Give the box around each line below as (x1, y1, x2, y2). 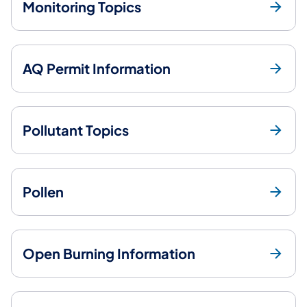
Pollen (23, 182, 64, 200)
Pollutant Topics (23, 121, 129, 138)
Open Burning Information (23, 244, 195, 262)
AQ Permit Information (23, 59, 171, 77)
